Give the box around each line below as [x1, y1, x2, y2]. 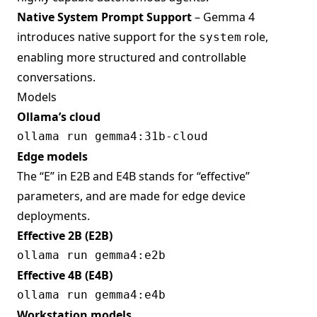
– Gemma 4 [192, 8, 255, 25]
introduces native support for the [17, 28, 199, 45]
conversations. [17, 69, 96, 85]
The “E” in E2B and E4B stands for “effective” [17, 168, 250, 184]
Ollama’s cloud [17, 108, 100, 125]
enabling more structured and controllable [17, 49, 246, 65]
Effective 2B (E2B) [17, 227, 113, 243]
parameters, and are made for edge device [17, 188, 246, 204]
